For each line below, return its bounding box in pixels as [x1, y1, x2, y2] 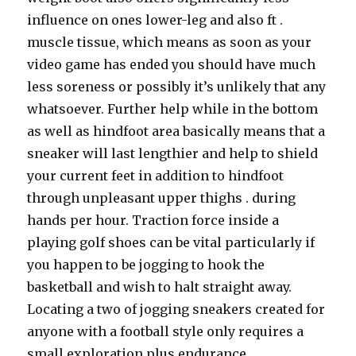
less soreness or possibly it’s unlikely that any [27, 79, 327, 95]
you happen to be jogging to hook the [27, 257, 265, 273]
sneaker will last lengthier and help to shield [27, 145, 319, 161]
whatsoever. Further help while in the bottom [27, 101, 319, 117]
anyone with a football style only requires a [27, 323, 304, 339]
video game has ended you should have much [27, 56, 316, 72]
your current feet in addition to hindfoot [27, 168, 284, 184]
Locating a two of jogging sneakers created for [27, 301, 326, 317]
